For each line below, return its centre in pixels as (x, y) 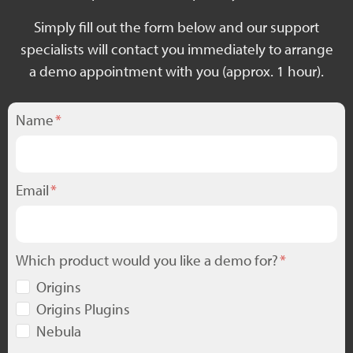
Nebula (59, 331)
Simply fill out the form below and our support (176, 26)
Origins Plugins (83, 308)
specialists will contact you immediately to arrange (176, 48)
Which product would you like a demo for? (149, 260)
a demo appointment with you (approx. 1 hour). (176, 71)
